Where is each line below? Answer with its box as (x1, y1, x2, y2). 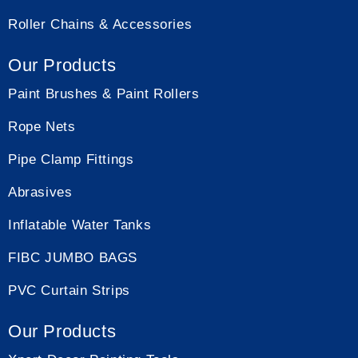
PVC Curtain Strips (8, 283, 130, 298)
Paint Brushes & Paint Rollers (8, 86, 200, 101)
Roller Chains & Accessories (8, 17, 193, 32)
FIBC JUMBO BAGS (8, 250, 137, 265)
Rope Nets (8, 119, 76, 134)
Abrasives (8, 185, 73, 200)
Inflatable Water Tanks (8, 217, 152, 233)
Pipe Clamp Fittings (8, 152, 134, 167)
